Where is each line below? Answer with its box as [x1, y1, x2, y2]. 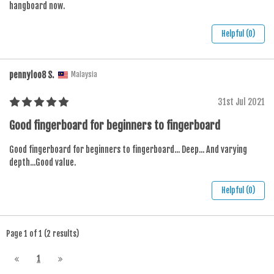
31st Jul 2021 [218, 97, 265, 107]
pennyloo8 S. [9, 70, 54, 80]
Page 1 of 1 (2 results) [6, 229, 79, 239]
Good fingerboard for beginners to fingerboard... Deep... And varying [9, 144, 247, 155]
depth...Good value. [9, 157, 76, 168]
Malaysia [71, 70, 97, 79]
